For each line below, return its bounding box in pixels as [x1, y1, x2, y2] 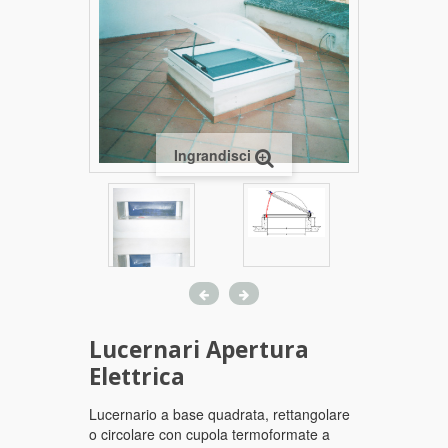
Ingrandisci [174, 145, 251, 166]
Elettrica [89, 360, 185, 400]
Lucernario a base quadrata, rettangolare [89, 403, 350, 424]
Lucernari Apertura [89, 333, 309, 373]
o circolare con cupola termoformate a [89, 423, 330, 444]
